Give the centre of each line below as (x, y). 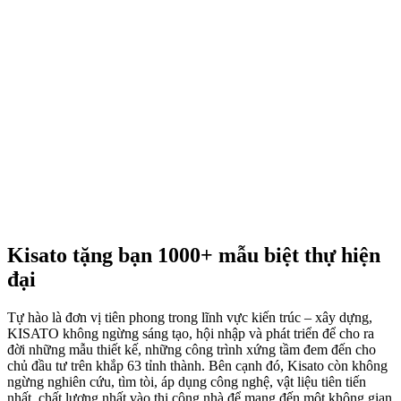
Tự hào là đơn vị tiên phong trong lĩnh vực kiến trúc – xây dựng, (190, 317)
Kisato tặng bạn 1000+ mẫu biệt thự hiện (194, 255)
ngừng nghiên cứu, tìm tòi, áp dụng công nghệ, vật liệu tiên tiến (187, 381)
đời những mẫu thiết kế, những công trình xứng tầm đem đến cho (192, 349)
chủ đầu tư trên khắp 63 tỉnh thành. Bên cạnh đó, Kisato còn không (197, 365)
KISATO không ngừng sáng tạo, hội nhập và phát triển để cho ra (191, 333)
